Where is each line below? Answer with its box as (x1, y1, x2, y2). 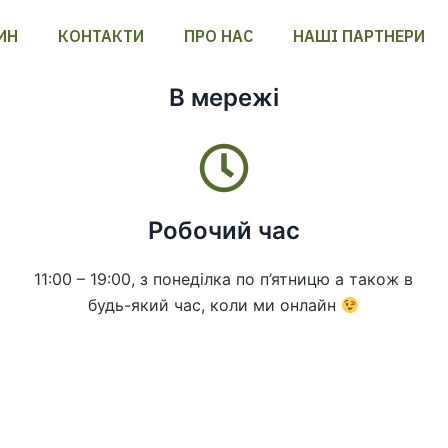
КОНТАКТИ (57, 26, 144, 46)
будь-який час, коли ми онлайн (88, 295, 342, 315)
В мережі (169, 83, 279, 112)
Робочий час (147, 216, 300, 245)
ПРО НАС (183, 26, 253, 46)
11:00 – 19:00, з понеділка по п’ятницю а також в (34, 269, 414, 289)
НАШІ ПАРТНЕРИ (292, 26, 425, 46)
